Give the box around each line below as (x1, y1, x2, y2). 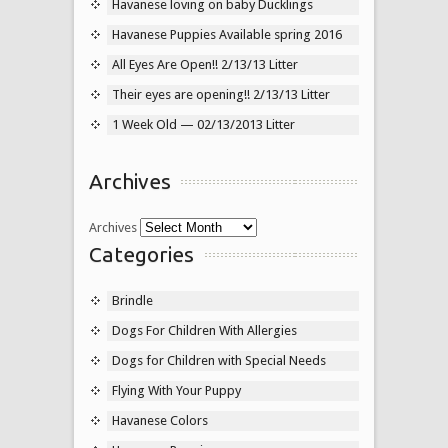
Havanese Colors (112, 412, 208, 428)
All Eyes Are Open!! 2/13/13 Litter (112, 56, 298, 72)
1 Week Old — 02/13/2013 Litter (112, 116, 295, 132)
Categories (89, 241, 194, 266)
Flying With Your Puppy (112, 382, 241, 398)
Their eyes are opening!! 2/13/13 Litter (112, 86, 330, 102)
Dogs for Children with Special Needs (112, 352, 326, 368)
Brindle (112, 292, 153, 308)
